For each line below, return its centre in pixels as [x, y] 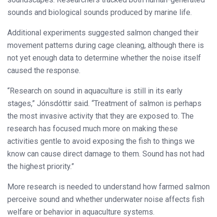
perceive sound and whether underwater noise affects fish [106, 199]
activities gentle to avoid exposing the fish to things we [101, 141]
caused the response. [44, 70]
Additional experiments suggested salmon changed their [103, 32]
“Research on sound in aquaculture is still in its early [95, 91]
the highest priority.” [41, 166]
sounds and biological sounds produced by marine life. [100, 12]
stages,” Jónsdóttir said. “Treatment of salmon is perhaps [104, 103]
